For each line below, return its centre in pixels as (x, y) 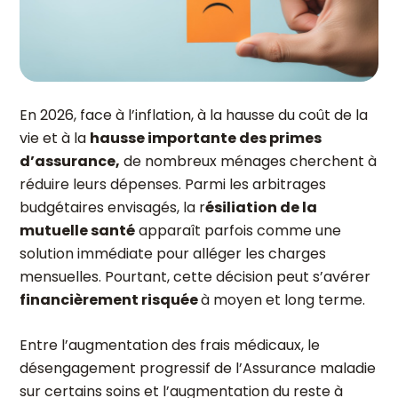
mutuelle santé (77, 231)
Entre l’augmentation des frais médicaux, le (170, 345)
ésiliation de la (261, 207)
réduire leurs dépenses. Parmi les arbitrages (173, 184)
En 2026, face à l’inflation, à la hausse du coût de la (194, 115)
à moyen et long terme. (283, 300)
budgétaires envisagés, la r (112, 207)
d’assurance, (70, 161)
